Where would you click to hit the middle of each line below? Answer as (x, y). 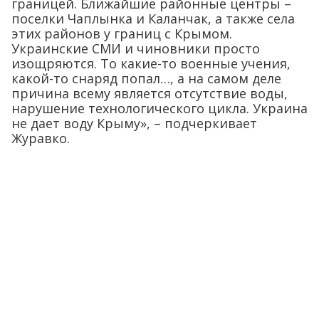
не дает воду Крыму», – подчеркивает (134, 123)
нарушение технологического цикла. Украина (159, 108)
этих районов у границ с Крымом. (122, 33)
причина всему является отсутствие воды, (150, 93)
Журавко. (41, 138)
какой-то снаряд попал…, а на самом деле (146, 78)
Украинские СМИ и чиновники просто (136, 48)
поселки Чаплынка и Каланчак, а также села (153, 19)
